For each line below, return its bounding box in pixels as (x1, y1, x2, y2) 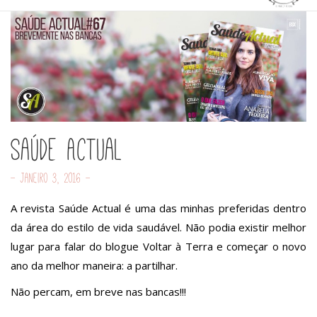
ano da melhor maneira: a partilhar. (11, 258, 180, 272)
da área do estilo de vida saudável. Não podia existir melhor (11, 219, 306, 234)
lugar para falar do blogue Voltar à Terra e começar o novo (11, 238, 306, 253)
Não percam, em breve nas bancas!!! (11, 284, 186, 299)
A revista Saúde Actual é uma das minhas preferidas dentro (11, 200, 306, 215)
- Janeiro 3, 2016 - (11, 170, 91, 185)
